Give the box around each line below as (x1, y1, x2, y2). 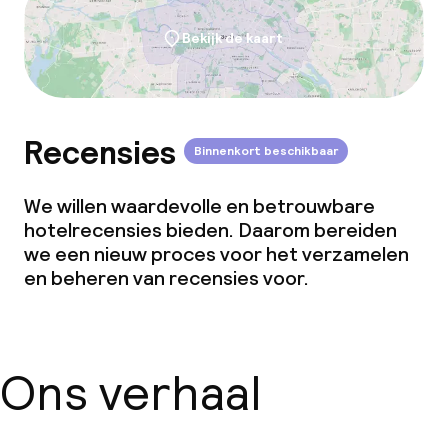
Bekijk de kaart (181, 29, 283, 47)
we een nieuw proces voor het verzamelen (24, 241, 409, 267)
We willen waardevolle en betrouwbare (24, 193, 375, 219)
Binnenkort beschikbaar (194, 143, 338, 159)
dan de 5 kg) (56, 7, 166, 33)
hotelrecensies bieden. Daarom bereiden (24, 217, 397, 243)
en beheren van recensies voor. (24, 265, 309, 291)
